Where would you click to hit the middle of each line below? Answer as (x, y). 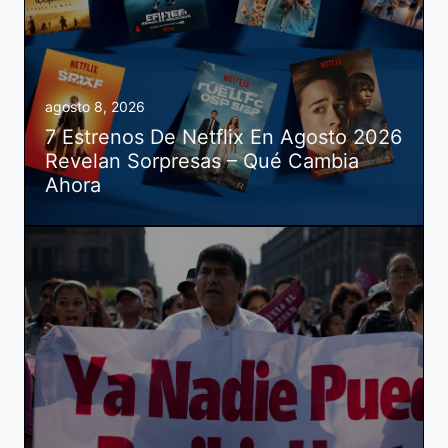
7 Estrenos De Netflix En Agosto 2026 (223, 136)
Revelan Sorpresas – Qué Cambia (202, 160)
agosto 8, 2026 (95, 106)
